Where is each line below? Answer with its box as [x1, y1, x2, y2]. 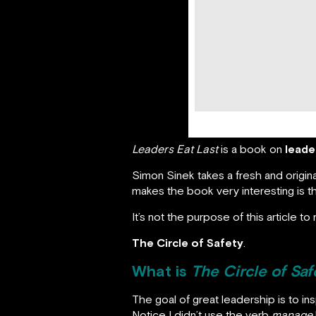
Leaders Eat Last [132, 142, 218, 155]
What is [132, 261, 191, 280]
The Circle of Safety [132, 236, 243, 249]
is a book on [218, 142, 285, 155]
